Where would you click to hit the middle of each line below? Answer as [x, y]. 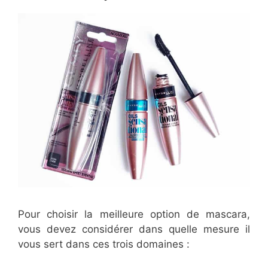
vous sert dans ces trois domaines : [104, 244]
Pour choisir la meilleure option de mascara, [134, 214]
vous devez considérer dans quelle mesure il [134, 229]
